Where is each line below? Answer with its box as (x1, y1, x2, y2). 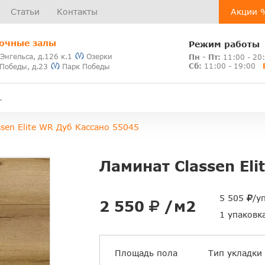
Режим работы (188, 38, 260, 49)
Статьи (11, 7, 40, 17)
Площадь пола (115, 248, 178, 258)
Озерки (84, 51, 113, 61)
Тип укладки (208, 248, 263, 258)
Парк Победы (60, 62, 111, 71)
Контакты (57, 7, 98, 17)
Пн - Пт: (188, 52, 221, 62)
